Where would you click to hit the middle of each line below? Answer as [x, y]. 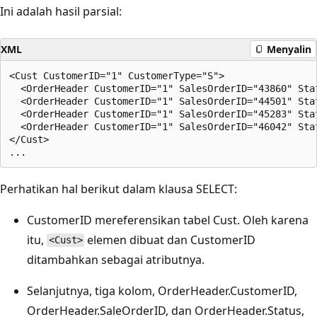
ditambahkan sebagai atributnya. [116, 259]
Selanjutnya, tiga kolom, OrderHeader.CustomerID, [162, 290]
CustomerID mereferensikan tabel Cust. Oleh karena [168, 220]
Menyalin [289, 49]
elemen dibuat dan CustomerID [170, 240]
